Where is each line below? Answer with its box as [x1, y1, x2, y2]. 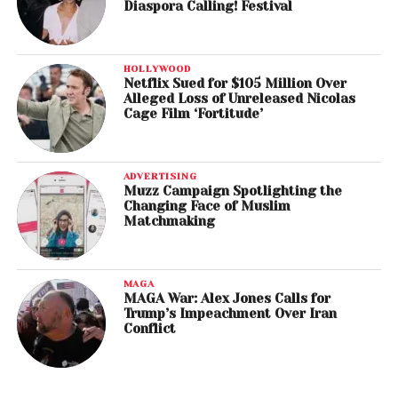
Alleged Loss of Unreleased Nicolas [123, 92, 355, 107]
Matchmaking [123, 214, 215, 229]
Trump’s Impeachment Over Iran [123, 306, 337, 322]
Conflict [123, 322, 176, 337]
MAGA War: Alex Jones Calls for [123, 291, 330, 306]
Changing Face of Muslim [123, 199, 291, 214]
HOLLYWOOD [123, 63, 191, 75]
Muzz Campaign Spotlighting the [123, 184, 342, 199]
